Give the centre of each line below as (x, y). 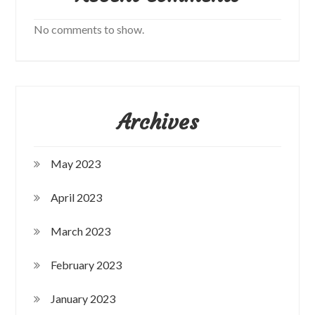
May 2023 (76, 163)
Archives (157, 122)
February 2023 (86, 264)
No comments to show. (89, 29)
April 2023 (77, 197)
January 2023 (83, 298)
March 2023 (81, 231)
